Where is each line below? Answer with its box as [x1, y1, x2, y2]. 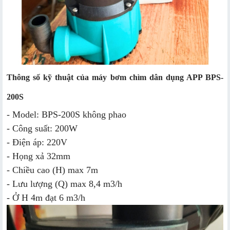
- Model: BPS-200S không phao [7, 109, 126, 120]
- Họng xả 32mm [7, 150, 70, 161]
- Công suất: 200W [7, 123, 78, 133]
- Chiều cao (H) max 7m [7, 164, 98, 175]
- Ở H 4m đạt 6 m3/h [7, 192, 85, 203]
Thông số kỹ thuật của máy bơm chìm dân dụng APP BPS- [7, 72, 223, 82]
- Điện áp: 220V [7, 137, 67, 147]
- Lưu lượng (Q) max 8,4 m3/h [7, 178, 122, 189]
